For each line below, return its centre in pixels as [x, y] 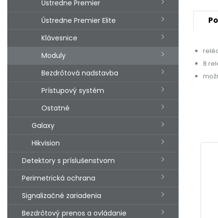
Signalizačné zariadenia [62, 195]
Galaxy [43, 125]
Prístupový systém [73, 90]
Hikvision [46, 143]
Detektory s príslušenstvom [68, 160]
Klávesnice [59, 38]
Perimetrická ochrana [59, 178]
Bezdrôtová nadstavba [80, 73]
